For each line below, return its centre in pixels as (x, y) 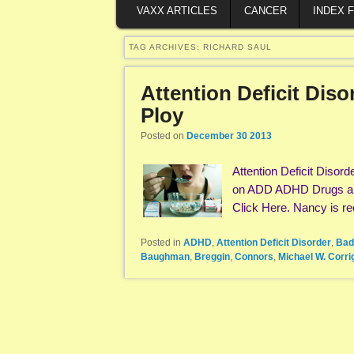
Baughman (165, 257)
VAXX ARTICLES (177, 10)
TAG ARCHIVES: (166, 47)
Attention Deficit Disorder (274, 243)
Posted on (164, 136)
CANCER (265, 10)
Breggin (212, 257)
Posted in (161, 243)
